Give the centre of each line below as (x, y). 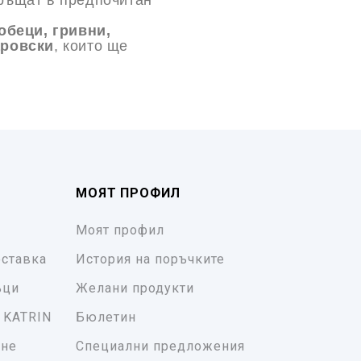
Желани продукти (135, 288)
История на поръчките (151, 259)
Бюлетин (106, 317)
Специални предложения (161, 346)
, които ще (91, 46)
